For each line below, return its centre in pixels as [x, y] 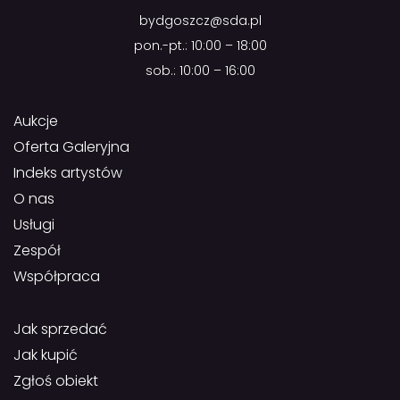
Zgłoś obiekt [56, 381]
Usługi [34, 225]
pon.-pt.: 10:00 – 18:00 [200, 46]
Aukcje [36, 121]
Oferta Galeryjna [71, 147]
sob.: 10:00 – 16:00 [200, 71]
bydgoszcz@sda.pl [200, 21]
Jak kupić [46, 355]
